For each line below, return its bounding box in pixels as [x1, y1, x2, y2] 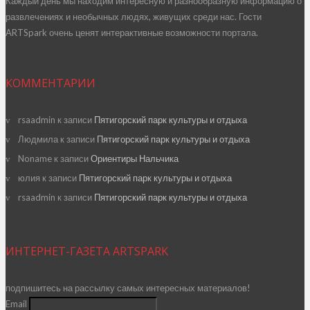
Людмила [18, 134, 58, 145]
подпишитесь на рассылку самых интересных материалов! [6, 282, 250, 294]
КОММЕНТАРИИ [6, 75, 95, 91]
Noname [18, 153, 52, 165]
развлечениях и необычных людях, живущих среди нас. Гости [6, 11, 262, 23]
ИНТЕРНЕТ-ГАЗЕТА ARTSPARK [6, 244, 168, 259]
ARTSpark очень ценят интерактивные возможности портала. [6, 27, 258, 39]
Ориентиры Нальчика [91, 153, 179, 165]
